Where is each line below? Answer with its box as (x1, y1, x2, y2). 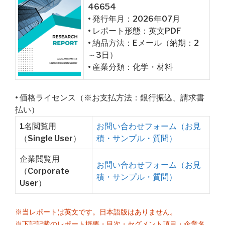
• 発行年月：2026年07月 (88, 14, 180, 24)
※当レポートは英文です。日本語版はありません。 (15, 207, 177, 216)
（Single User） (20, 134, 81, 143)
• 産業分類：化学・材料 (88, 62, 173, 72)
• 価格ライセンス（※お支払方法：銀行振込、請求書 (15, 93, 204, 102)
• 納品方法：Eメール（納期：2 (88, 38, 199, 48)
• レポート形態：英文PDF (88, 26, 181, 36)
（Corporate (20, 166, 69, 176)
